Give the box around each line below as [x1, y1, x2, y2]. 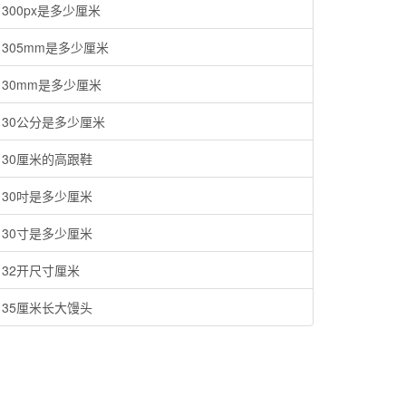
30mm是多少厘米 [2, 75, 101, 93]
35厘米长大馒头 [2, 298, 92, 316]
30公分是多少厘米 [2, 112, 105, 130]
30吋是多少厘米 [2, 187, 92, 205]
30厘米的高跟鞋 [2, 150, 92, 168]
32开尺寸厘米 [2, 261, 80, 279]
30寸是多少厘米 [2, 224, 92, 242]
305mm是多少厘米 [2, 38, 109, 56]
